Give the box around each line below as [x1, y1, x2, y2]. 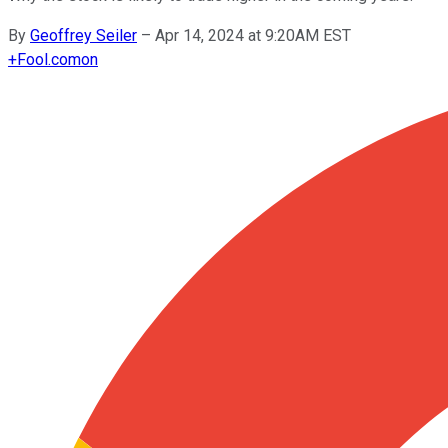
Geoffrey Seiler [30, 25, 137, 45]
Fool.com [17, 49, 81, 69]
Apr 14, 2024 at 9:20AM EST [155, 25, 351, 45]
